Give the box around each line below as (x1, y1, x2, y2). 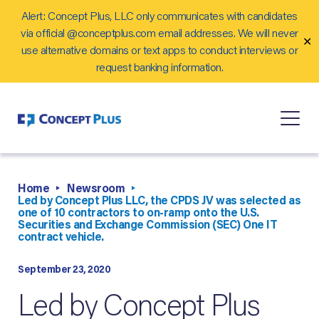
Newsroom (67, 180, 125, 196)
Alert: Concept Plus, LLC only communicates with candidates (21, 8, 298, 23)
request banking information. (95, 59, 224, 74)
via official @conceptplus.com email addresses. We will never (21, 25, 298, 40)
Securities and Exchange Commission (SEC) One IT (18, 216, 278, 232)
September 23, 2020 (18, 263, 111, 276)
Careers (18, 16, 53, 27)
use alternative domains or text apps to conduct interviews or (21, 42, 298, 57)
